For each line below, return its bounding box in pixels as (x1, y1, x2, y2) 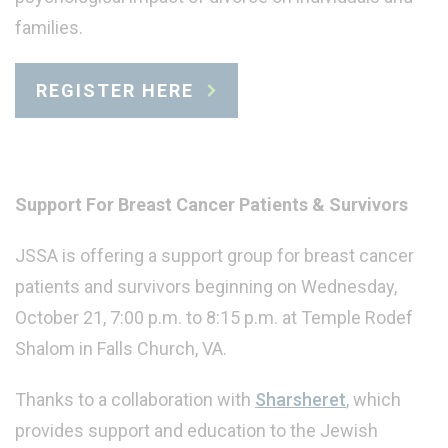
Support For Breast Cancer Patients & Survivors (15, 194, 408, 216)
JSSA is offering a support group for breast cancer (15, 245, 414, 267)
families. (15, 17, 83, 39)
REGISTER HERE (36, 79, 194, 101)
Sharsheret (255, 389, 346, 411)
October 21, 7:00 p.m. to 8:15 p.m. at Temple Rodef (15, 307, 413, 329)
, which (346, 389, 401, 411)
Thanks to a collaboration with (15, 389, 255, 411)
